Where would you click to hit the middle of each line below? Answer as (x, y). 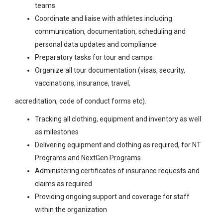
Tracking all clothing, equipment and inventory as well (118, 119)
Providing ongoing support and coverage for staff (112, 197)
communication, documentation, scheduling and (110, 32)
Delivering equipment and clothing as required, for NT (118, 145)
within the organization (71, 210)
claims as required (63, 184)
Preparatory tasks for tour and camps (94, 57)
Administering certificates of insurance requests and (117, 171)
